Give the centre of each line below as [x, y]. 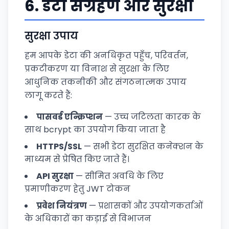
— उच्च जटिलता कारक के [152, 117]
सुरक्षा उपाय [51, 36]
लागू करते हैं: [48, 95]
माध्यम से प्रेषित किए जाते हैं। [77, 159]
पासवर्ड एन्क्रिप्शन [70, 117]
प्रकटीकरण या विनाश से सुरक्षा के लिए [97, 69]
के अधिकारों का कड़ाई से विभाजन [88, 219]
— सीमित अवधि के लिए [119, 176]
